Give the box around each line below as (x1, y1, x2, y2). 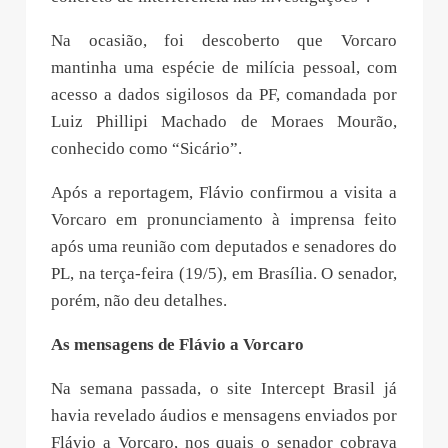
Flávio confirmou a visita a (199, 182, 397, 202)
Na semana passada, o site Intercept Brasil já (51, 378, 397, 398)
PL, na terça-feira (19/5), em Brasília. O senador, (51, 263, 397, 283)
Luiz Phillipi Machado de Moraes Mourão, (51, 111, 397, 131)
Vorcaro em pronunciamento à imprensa (51, 209, 355, 229)
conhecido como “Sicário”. (51, 138, 242, 158)
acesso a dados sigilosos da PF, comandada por (51, 84, 397, 104)
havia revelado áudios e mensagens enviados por (51, 405, 397, 425)
